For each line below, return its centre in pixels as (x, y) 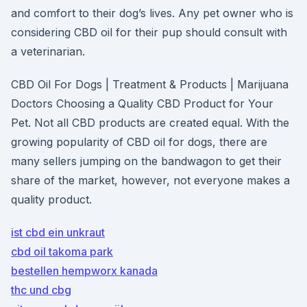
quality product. (51, 199)
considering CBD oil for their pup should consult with (149, 32)
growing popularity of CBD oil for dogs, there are (139, 142)
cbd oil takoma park (62, 251)
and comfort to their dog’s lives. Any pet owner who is (152, 13)
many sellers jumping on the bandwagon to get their (146, 161)
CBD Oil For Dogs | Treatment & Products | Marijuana (150, 84)
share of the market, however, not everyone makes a (150, 180)
